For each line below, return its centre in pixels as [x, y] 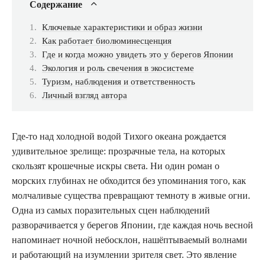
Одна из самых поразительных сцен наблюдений [111, 210]
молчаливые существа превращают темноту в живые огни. [131, 195]
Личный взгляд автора [85, 95]
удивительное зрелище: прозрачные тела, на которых [119, 151]
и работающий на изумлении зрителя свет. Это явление [124, 255]
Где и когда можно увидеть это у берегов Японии [138, 54]
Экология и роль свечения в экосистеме [118, 68]
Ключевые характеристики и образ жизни [122, 27]
